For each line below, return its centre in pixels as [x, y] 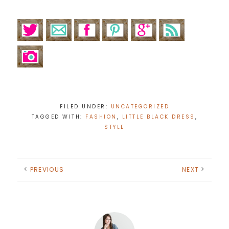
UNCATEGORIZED [140, 107]
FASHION [101, 117]
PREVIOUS [47, 170]
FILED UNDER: [85, 107]
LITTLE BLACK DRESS [158, 117]
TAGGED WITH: [59, 117]
